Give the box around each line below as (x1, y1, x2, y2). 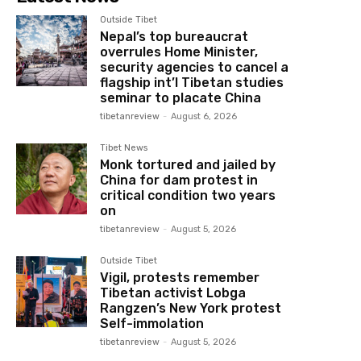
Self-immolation (100, 315, 205, 331)
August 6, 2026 (171, 110, 238, 122)
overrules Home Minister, (100, 44, 259, 60)
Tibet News (100, 142, 148, 153)
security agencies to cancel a (100, 59, 289, 75)
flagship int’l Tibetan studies (100, 74, 284, 90)
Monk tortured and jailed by (100, 156, 276, 172)
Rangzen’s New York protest (100, 300, 282, 316)
